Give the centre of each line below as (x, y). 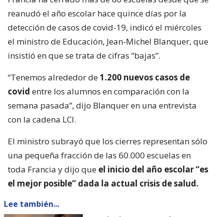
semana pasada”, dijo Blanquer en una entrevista (102, 105)
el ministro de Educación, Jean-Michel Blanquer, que (108, 41)
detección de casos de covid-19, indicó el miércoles (105, 27)
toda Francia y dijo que (52, 169)
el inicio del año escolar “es (152, 169)
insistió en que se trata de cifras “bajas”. (84, 55)
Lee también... (31, 204)
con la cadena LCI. (42, 119)
